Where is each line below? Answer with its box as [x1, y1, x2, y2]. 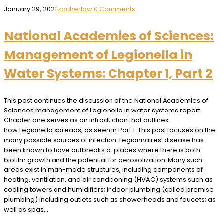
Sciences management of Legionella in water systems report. [4, 105, 202, 115]
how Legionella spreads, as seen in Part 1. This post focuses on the [4, 125, 215, 135]
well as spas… [4, 204, 48, 214]
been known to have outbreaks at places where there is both [4, 145, 200, 155]
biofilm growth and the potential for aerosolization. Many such [4, 155, 202, 165]
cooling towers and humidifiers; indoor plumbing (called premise [4, 184, 214, 194]
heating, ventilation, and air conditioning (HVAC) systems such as [4, 174, 213, 184]
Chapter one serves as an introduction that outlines [4, 115, 168, 125]
